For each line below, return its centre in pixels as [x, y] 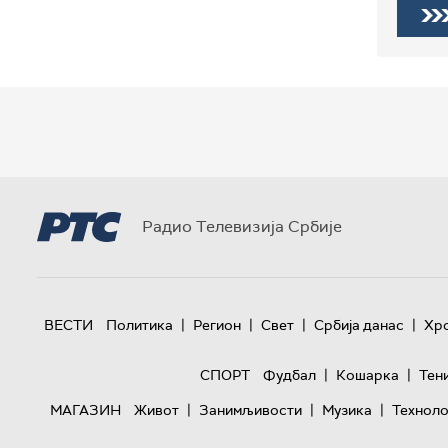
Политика [139, 325]
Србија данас [358, 325]
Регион [216, 325]
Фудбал [289, 375]
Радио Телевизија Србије [242, 227]
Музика [346, 410]
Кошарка [367, 375]
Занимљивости [250, 410]
